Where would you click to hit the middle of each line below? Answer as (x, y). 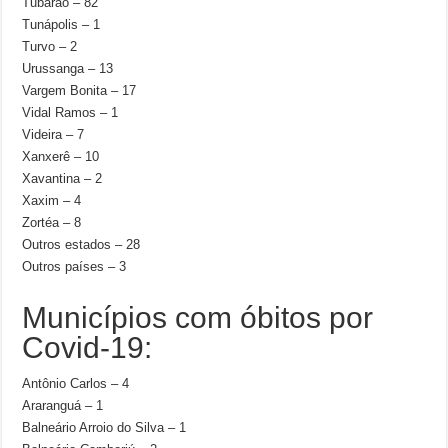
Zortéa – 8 (52, 222)
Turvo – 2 (50, 46)
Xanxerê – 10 (61, 156)
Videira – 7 (53, 134)
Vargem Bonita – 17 (79, 90)
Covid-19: (87, 347)
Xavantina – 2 (62, 178)
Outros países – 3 (74, 266)
